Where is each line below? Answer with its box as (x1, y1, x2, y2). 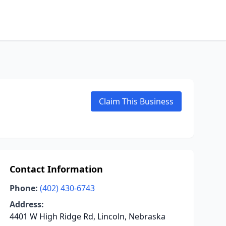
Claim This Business (99, 96, 174, 107)
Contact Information (9, 163, 103, 175)
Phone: (9, 183, 38, 194)
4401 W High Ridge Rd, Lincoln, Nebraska (9, 211, 165, 222)
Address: (9, 199, 44, 210)
